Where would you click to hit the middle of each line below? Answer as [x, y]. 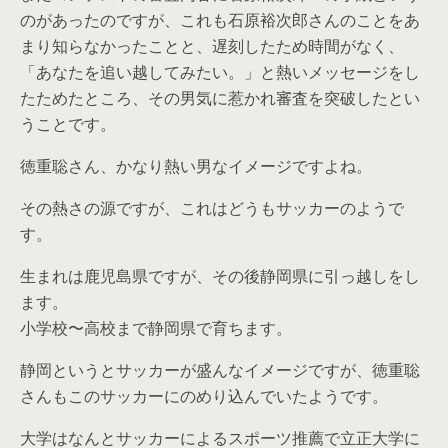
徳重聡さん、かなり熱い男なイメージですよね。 [196, 165]
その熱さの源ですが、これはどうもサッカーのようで [212, 207]
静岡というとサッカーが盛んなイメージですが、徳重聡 [220, 369]
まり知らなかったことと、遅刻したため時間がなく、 [212, 45]
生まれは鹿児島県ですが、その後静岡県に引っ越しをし [220, 275]
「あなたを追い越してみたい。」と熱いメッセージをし [220, 71]
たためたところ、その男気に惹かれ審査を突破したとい [220, 97]
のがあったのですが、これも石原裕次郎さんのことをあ [220, 19]
